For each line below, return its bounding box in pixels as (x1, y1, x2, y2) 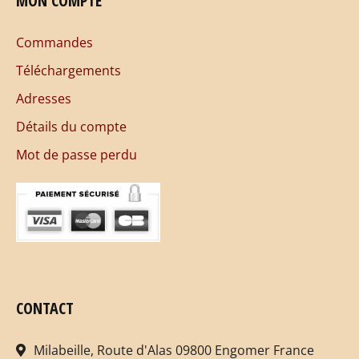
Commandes (16, 33, 93, 51)
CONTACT (16, 297, 74, 320)
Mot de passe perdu (16, 145, 137, 163)
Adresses (16, 89, 71, 107)
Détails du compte (16, 117, 127, 135)
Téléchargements (16, 61, 121, 79)
